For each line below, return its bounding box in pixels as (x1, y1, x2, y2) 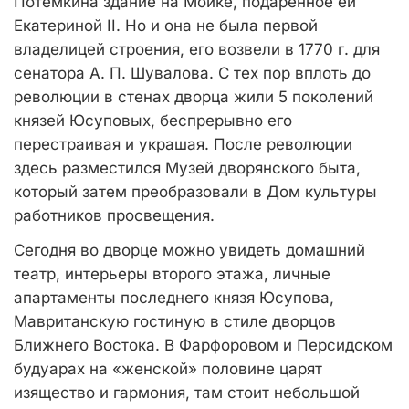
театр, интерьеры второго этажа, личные (14, 265, 330, 283)
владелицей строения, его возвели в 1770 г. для (14, 40, 380, 58)
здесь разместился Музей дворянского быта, (14, 159, 361, 177)
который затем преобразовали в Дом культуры (14, 183, 377, 201)
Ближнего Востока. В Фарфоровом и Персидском (14, 336, 393, 354)
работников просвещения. (14, 206, 215, 225)
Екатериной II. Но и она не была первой (14, 16, 318, 35)
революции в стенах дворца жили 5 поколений (14, 88, 373, 106)
